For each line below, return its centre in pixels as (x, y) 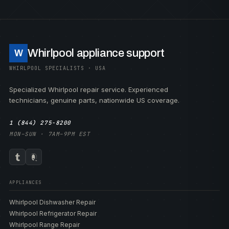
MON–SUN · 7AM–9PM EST (50, 134)
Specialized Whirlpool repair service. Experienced (89, 89)
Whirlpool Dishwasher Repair (52, 202)
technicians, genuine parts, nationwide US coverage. (94, 100)
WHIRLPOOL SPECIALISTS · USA (58, 68)
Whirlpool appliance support (96, 53)
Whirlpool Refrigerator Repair (53, 213)
